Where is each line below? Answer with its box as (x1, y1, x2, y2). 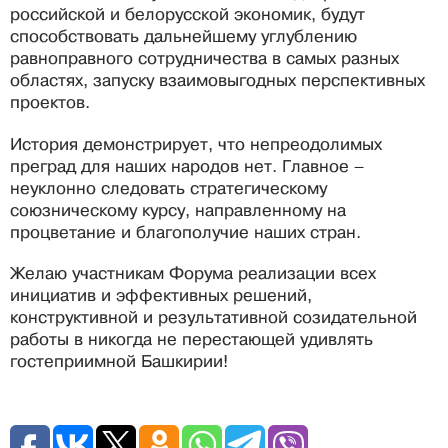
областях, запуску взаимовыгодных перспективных (10, 71, 425, 91)
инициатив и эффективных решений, (10, 285, 312, 305)
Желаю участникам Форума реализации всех (10, 263, 376, 283)
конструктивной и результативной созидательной (10, 307, 417, 327)
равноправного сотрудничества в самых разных (10, 49, 399, 69)
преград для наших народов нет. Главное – (10, 156, 364, 176)
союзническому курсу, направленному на (10, 200, 346, 220)
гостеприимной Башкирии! (10, 351, 228, 371)
